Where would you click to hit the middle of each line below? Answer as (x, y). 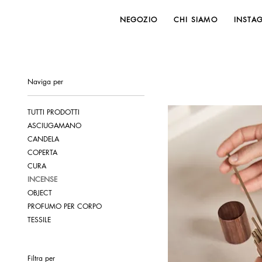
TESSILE (39, 220)
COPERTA (42, 153)
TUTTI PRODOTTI (53, 112)
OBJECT (39, 193)
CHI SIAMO (196, 19)
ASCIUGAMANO (54, 126)
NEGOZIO (139, 19)
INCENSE (42, 180)
